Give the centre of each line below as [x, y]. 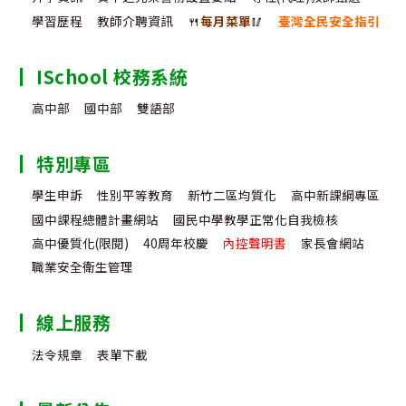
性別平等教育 [135, 195]
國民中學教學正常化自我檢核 [256, 219]
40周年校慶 [176, 242]
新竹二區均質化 [232, 195]
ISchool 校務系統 [112, 76]
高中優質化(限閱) [81, 242]
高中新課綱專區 [336, 195]
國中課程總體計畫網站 [96, 219]
